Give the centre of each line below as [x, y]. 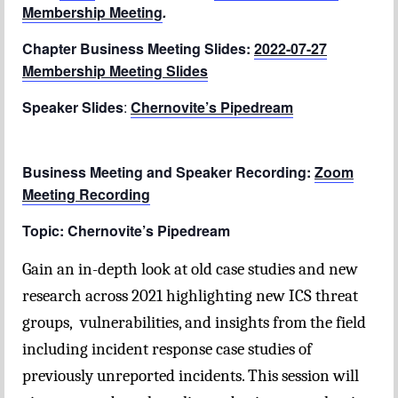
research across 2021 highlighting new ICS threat [190, 296]
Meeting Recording [86, 195]
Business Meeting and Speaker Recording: [168, 172]
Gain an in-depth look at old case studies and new [190, 270]
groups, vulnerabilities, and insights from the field [194, 323]
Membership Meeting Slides [115, 71]
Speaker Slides [73, 107]
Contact [69, 106]
